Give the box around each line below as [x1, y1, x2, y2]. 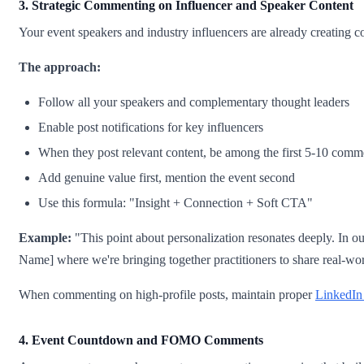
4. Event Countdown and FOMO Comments [19, 333, 263, 348]
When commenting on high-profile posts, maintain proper [19, 288, 315, 302]
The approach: [19, 60, 101, 75]
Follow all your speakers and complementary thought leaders [38, 95, 349, 110]
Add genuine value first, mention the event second [38, 171, 295, 185]
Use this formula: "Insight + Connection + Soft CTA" [38, 196, 313, 210]
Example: [19, 231, 71, 245]
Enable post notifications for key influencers [38, 120, 263, 135]
